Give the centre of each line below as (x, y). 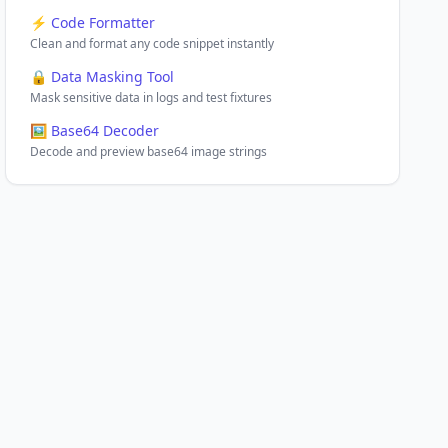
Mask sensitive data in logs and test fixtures (151, 97)
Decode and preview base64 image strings (149, 151)
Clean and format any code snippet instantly (152, 43)
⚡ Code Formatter (93, 22)
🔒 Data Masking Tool (102, 76)
